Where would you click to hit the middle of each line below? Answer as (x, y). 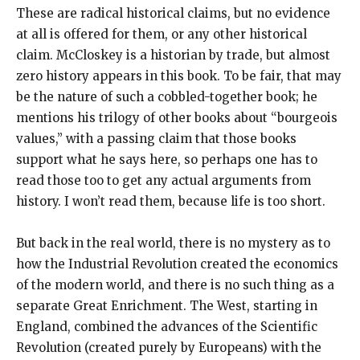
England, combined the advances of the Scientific (167, 327)
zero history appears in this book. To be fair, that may (179, 76)
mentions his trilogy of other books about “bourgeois (177, 118)
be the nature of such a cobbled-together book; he (167, 97)
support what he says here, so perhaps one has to (167, 160)
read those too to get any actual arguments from (164, 181)
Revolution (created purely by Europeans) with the (169, 348)
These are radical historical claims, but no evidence (173, 14)
